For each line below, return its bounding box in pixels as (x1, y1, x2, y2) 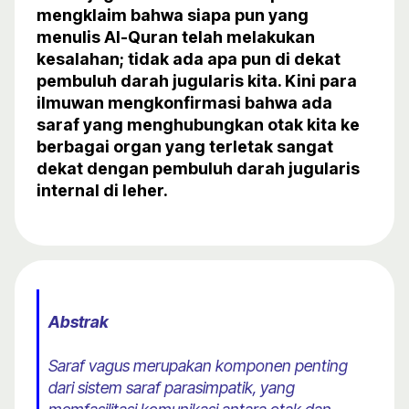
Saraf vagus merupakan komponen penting (48, 356, 348, 376)
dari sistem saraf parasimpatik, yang (48, 378, 295, 398)
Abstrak (48, 312, 109, 332)
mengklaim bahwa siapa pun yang (37, 5, 309, 26)
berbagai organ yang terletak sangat (37, 137, 333, 157)
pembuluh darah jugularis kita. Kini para (37, 71, 357, 91)
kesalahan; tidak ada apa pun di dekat (37, 49, 341, 69)
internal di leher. (37, 181, 168, 201)
